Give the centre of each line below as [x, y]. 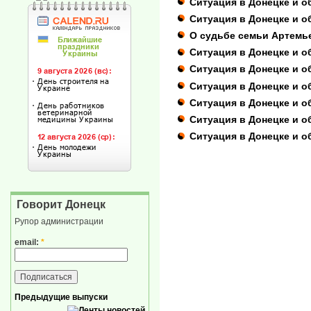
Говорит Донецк [61, 205]
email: [28, 242]
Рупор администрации [59, 222]
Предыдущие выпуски [61, 297]
